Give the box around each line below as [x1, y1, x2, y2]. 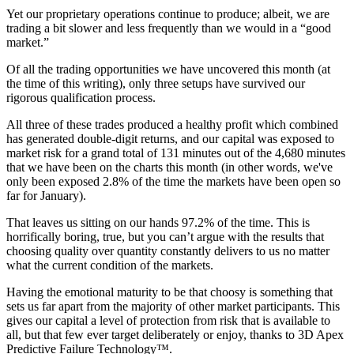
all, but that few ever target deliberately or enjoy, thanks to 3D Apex [6, 328, 344, 342]
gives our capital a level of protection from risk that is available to [6, 314, 330, 328]
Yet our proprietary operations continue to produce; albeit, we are [6, 7, 330, 21]
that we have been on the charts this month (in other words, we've [6, 160, 333, 175]
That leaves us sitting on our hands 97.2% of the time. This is [6, 216, 310, 230]
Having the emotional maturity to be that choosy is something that [6, 285, 333, 299]
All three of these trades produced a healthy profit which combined [6, 118, 338, 132]
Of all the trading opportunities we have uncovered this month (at [6, 62, 330, 77]
